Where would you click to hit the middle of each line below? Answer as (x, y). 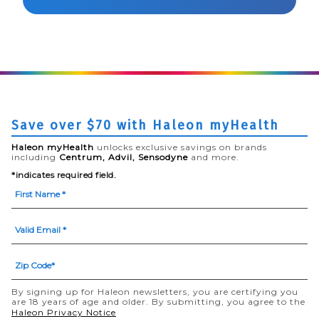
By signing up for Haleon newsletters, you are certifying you (155, 291)
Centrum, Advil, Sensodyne (124, 157)
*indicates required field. (64, 174)
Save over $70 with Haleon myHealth (145, 125)
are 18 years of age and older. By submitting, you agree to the (158, 301)
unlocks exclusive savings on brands (181, 147)
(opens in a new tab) (164, 311)
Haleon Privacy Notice (64, 312)
